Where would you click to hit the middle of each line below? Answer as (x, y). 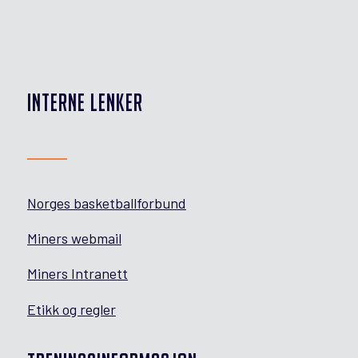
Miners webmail (74, 239)
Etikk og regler (72, 309)
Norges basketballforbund (107, 203)
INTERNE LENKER (85, 102)
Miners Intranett (78, 274)
